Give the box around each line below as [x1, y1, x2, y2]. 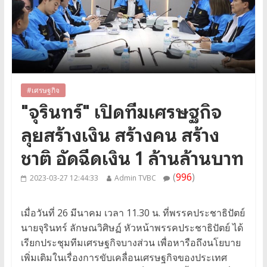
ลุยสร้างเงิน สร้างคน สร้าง [20, 123, 219, 148]
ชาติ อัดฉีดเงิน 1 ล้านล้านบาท [20, 147, 244, 171]
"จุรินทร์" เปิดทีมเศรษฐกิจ [20, 100, 222, 125]
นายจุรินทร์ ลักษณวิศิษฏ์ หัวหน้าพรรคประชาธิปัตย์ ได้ [20, 221, 243, 235]
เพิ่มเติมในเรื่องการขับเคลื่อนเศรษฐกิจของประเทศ [20, 251, 227, 265]
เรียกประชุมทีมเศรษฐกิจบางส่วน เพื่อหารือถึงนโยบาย [20, 236, 241, 250]
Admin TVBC [114, 173, 156, 184]
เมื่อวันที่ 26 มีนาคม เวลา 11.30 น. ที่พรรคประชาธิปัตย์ [20, 206, 245, 220]
